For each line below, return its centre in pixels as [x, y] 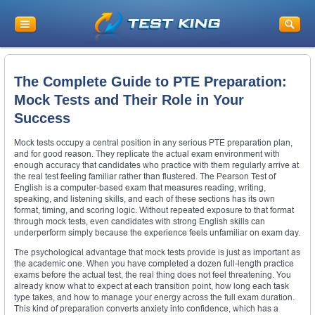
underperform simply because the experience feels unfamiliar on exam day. [157, 232]
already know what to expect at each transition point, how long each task [152, 285]
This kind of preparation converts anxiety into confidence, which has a [146, 308]
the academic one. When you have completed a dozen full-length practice [154, 263]
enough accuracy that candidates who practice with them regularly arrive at [156, 165]
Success [42, 118]
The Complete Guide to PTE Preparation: [150, 82]
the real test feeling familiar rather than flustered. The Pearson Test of [145, 176]
